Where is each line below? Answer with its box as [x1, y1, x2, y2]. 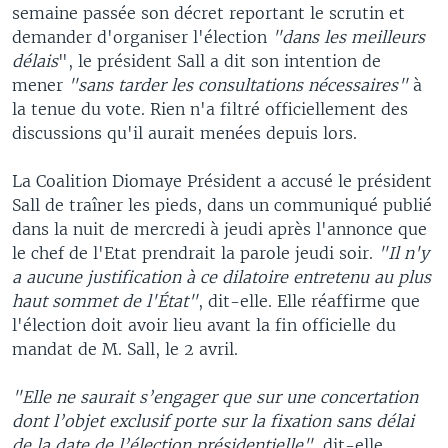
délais [12, 50, 58, 71]
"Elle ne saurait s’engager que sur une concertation [12, 386, 418, 407]
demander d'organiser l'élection [12, 26, 267, 47]
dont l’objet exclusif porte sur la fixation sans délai [12, 410, 414, 431]
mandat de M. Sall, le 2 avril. [12, 338, 238, 359]
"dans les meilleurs [267, 26, 425, 47]
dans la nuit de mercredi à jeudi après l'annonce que [12, 218, 427, 239]
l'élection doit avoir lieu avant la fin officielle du [12, 314, 396, 335]
